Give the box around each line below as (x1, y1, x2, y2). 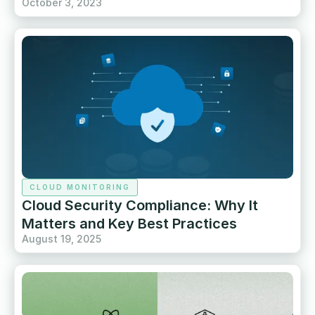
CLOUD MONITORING (30, 182, 130, 191)
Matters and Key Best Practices (22, 214, 237, 232)
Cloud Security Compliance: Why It (22, 196, 258, 214)
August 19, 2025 (22, 232, 101, 245)
